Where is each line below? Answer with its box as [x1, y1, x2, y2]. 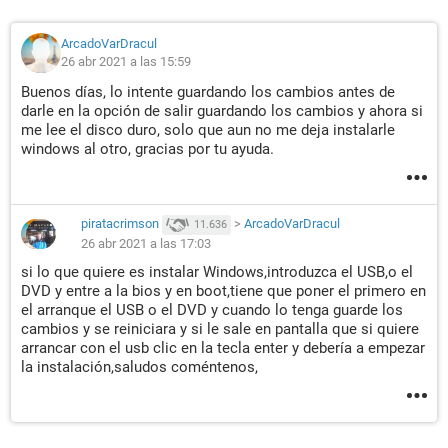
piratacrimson [81, 216, 159, 232]
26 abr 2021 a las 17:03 [81, 236, 211, 251]
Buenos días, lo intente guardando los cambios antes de [21, 83, 395, 101]
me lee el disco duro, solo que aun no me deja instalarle [21, 121, 395, 139]
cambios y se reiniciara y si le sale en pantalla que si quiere [21, 320, 419, 338]
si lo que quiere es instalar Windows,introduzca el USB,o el [21, 263, 413, 281]
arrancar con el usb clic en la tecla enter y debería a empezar [21, 339, 425, 357]
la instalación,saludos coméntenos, [21, 358, 258, 376]
